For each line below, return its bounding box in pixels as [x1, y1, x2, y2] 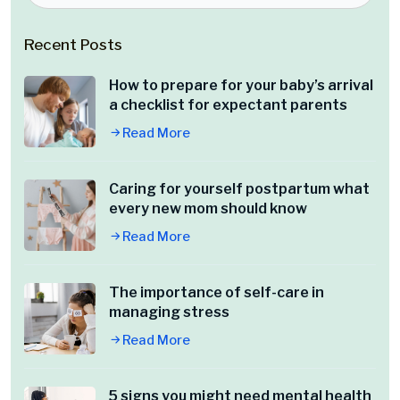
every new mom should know [109, 200, 307, 218]
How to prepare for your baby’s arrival [109, 77, 373, 95]
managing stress [109, 304, 229, 321]
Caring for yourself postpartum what [109, 180, 370, 198]
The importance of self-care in [109, 284, 324, 302]
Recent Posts [24, 36, 122, 54]
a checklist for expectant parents [109, 96, 347, 114]
